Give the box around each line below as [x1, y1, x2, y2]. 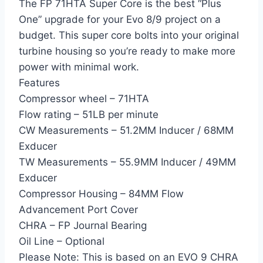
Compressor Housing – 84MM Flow [19, 188, 184, 200]
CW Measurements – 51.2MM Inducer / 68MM [19, 124, 234, 137]
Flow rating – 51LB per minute [19, 109, 159, 121]
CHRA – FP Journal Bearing [19, 220, 147, 232]
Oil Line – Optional [19, 235, 104, 248]
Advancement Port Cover [19, 204, 138, 216]
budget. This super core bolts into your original [19, 29, 239, 42]
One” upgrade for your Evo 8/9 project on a [19, 14, 221, 26]
